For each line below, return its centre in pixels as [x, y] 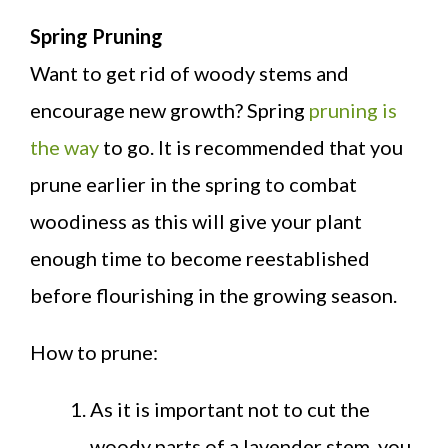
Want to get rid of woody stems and [189, 72]
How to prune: [94, 351]
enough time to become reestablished [200, 257]
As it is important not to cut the [230, 408]
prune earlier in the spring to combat [193, 183]
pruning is [353, 109]
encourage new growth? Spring [169, 109]
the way [64, 146]
